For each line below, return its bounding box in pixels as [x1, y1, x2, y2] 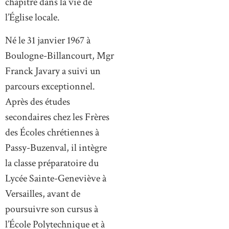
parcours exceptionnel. [5, 79, 95, 93]
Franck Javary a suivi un [5, 64, 101, 78]
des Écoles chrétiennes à [5, 125, 99, 139]
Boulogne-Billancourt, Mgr [5, 49, 114, 62]
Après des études [5, 95, 70, 108]
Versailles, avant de [5, 187, 80, 200]
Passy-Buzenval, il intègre [5, 141, 107, 154]
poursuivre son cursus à [5, 202, 98, 216]
